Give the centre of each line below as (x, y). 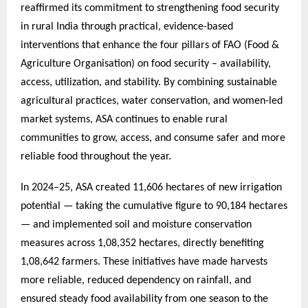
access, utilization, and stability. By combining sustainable (149, 82)
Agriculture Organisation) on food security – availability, (146, 64)
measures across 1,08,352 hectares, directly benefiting (142, 244)
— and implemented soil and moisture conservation (136, 225)
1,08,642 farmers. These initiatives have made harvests (144, 262)
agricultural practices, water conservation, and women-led (152, 101)
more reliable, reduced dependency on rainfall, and (136, 281)
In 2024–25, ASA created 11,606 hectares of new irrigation (151, 188)
